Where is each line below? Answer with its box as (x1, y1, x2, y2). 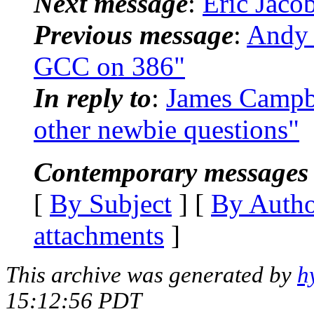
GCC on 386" (34, 50, 185, 81)
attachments (34, 219, 164, 250)
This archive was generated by (6, 261, 297, 287)
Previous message (34, 19, 233, 50)
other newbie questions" (34, 114, 299, 144)
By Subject (50, 188, 172, 219)
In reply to (34, 82, 151, 113)
